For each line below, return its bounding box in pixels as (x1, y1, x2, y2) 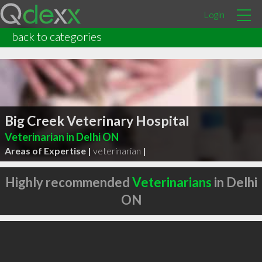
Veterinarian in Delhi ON (4, 130, 119, 143)
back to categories (12, 29, 102, 43)
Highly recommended (5, 174, 132, 190)
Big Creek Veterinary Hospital (4, 112, 189, 129)
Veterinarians (132, 174, 212, 190)
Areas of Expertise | (4, 144, 91, 156)
